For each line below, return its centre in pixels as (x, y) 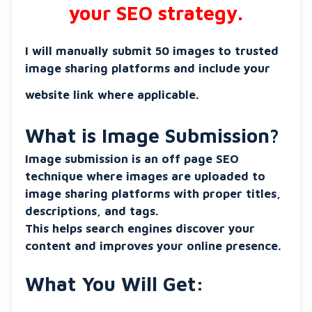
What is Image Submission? (152, 135)
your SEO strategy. (156, 13)
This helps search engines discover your (140, 228)
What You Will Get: (115, 284)
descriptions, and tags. (92, 211)
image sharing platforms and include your (148, 68)
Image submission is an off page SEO (132, 159)
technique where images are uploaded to (145, 176)
